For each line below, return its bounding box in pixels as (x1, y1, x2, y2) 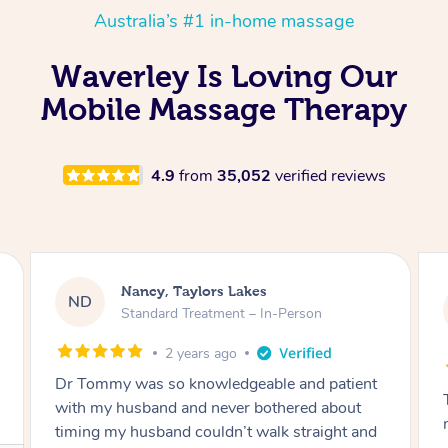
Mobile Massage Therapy (41, 91, 407, 126)
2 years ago (165, 343, 238, 363)
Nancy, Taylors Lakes (121, 283, 268, 300)
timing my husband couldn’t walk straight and (55, 420, 378, 443)
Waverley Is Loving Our (50, 58, 398, 93)
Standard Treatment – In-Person (121, 304, 323, 324)
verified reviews (274, 164, 386, 187)
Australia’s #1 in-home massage (94, 8, 354, 33)
